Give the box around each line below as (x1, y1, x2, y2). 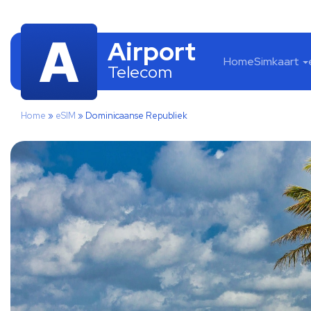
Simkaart (254, 54, 299, 69)
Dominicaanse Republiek (85, 110, 187, 121)
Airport (108, 34, 196, 68)
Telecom (108, 60, 172, 83)
